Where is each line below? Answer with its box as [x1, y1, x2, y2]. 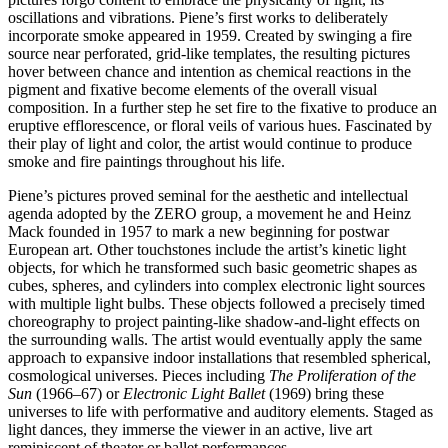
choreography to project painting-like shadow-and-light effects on [8, 312, 420, 330]
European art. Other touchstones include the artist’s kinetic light [8, 240, 406, 258]
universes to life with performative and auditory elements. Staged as [8, 402, 433, 420]
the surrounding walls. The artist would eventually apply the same [8, 330, 422, 348]
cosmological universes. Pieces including [8, 366, 269, 384]
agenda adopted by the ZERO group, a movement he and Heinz [8, 204, 411, 222]
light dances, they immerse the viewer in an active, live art [8, 420, 372, 438]
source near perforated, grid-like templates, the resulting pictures [8, 44, 410, 62]
